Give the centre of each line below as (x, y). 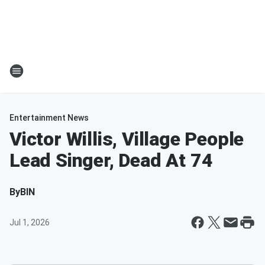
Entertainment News (49, 118)
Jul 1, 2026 (30, 222)
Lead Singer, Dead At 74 (111, 160)
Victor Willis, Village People (127, 139)
